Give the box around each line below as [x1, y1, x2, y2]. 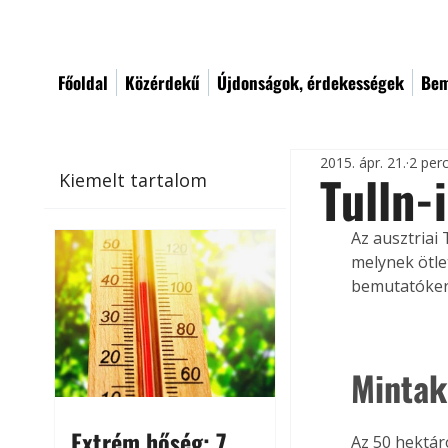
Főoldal [58, 70, 108, 95]
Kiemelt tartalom [59, 167, 208, 192]
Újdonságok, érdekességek [217, 70, 404, 95]
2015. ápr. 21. [320, 152, 407, 172]
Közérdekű [125, 70, 200, 95]
